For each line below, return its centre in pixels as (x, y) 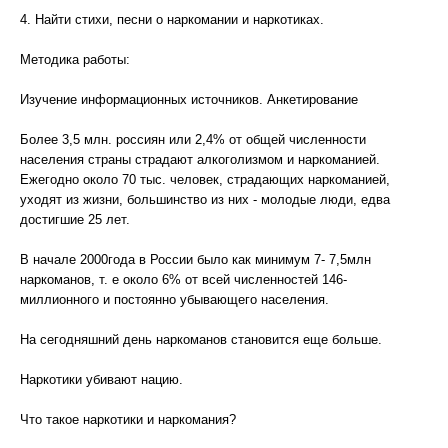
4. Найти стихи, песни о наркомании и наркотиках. (172, 19)
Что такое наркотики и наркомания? (128, 419)
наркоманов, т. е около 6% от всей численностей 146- (183, 279)
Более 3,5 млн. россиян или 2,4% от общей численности (193, 139)
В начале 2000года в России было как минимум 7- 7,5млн (195, 259)
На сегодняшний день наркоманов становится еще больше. (201, 339)
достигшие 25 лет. (75, 219)
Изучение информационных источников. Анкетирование (189, 99)
